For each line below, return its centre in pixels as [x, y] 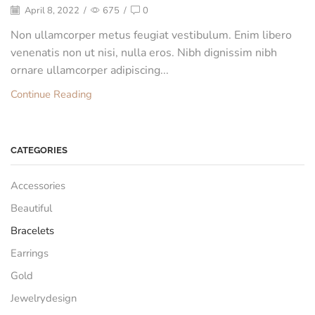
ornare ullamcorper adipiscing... [90, 70]
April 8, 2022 [51, 10]
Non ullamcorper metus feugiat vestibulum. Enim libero [151, 35]
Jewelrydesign [44, 298]
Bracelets [32, 230]
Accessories [38, 185]
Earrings [30, 253]
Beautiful [31, 208]
